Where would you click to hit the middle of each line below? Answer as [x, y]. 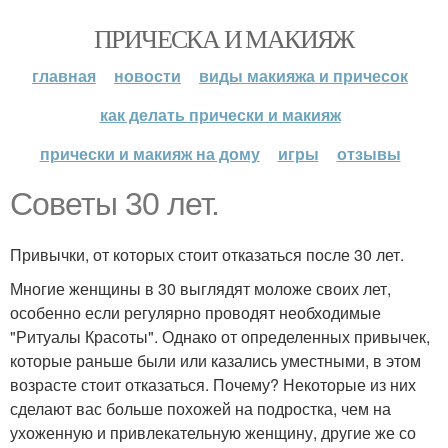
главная [64, 75]
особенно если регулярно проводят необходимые [195, 312]
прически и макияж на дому [149, 153]
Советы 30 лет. [114, 204]
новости [147, 75]
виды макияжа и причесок [303, 75]
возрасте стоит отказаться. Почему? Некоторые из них [213, 384]
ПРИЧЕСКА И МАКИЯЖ [224, 38]
